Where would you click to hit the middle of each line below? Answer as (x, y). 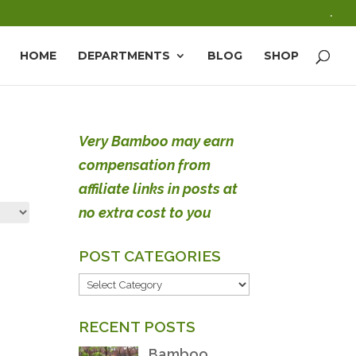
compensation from (144, 165)
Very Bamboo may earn (156, 141)
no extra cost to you (145, 213)
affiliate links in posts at (158, 189)
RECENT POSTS (137, 327)
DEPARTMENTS (124, 55)
